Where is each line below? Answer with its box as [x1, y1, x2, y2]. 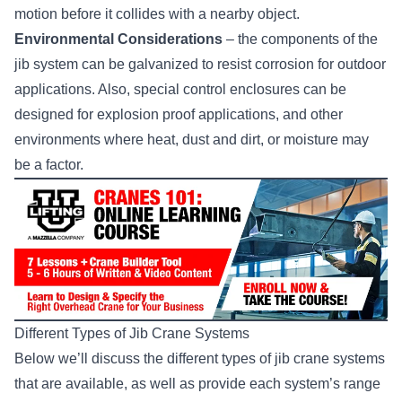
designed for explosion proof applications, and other [14, 106, 343, 122]
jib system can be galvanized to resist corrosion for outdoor [14, 56, 386, 72]
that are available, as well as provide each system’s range [14, 375, 380, 391]
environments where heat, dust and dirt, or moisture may [14, 131, 369, 147]
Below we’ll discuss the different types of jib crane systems [14, 350, 385, 366]
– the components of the [223, 31, 378, 47]
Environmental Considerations [14, 31, 223, 47]
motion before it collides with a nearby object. [14, 5, 300, 22]
